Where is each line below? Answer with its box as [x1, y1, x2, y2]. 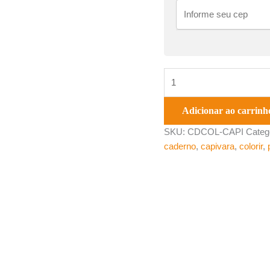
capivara [201, 141, 234, 152]
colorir [239, 141, 263, 152]
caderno [164, 141, 196, 152]
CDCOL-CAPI [187, 127, 243, 137]
